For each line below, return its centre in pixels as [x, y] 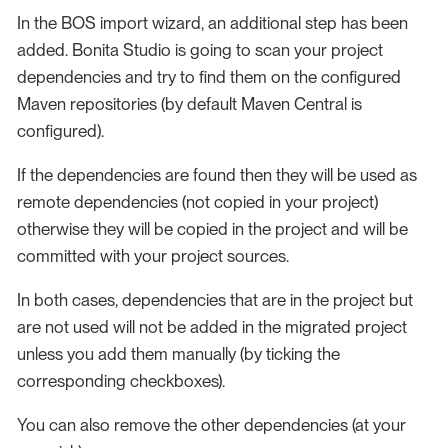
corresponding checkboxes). [121, 381]
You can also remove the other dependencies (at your [211, 425]
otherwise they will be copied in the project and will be [212, 229]
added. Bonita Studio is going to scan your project [200, 50]
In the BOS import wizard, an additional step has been [212, 23]
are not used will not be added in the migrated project [212, 327]
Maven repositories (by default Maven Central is [189, 104]
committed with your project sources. [153, 256]
